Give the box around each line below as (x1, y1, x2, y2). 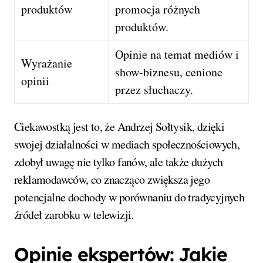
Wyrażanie (21, 55, 73, 71)
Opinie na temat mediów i (115, 46, 240, 62)
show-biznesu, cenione (115, 63, 223, 80)
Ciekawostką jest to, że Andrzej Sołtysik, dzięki (14, 118, 225, 134)
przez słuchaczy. (115, 81, 194, 97)
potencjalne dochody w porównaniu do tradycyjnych (14, 188, 245, 205)
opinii (21, 72, 50, 89)
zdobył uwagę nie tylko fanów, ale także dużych (14, 153, 223, 170)
